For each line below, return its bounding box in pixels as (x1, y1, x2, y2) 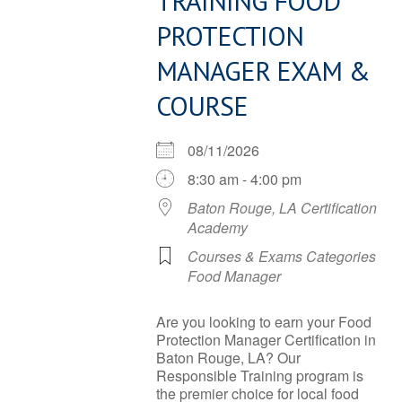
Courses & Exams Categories (188, 246, 376, 267)
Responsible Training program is (156, 365, 363, 386)
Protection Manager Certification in (156, 329, 376, 350)
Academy (188, 217, 248, 238)
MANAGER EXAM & (156, 53, 370, 88)
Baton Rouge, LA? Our (156, 347, 301, 368)
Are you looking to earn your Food (156, 311, 371, 332)
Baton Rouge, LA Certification (188, 197, 377, 218)
